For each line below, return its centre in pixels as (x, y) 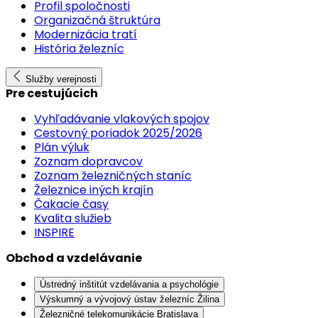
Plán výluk (62, 147)
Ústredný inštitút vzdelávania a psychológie (129, 284)
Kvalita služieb (73, 218)
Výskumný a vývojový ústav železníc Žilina (130, 299)
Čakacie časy (71, 204)
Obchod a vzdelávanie (74, 258)
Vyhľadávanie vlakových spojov (122, 119)
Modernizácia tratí (86, 34)
